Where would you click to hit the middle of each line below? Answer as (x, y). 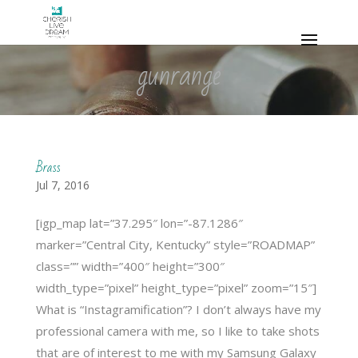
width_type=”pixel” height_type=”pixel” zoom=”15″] (176, 287)
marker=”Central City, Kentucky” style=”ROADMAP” (175, 244)
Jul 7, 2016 (62, 185)
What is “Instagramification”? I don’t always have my (178, 309)
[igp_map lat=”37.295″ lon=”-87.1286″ (139, 223)
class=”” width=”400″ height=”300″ (130, 266)
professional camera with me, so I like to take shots (177, 330)
